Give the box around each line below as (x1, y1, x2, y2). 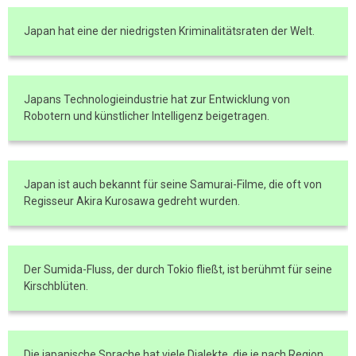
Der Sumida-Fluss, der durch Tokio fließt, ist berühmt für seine (24, 263, 332, 276)
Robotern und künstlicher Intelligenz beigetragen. (24, 110, 269, 122)
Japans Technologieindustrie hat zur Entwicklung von (24, 93, 290, 106)
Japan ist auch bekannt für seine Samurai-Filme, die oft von (24, 178, 322, 191)
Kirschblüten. (24, 280, 88, 292)
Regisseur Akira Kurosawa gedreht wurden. (24, 195, 240, 207)
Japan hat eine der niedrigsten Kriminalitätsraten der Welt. (24, 25, 315, 37)
